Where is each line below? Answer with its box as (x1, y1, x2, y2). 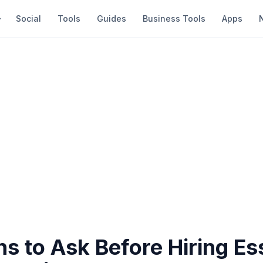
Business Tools (143, 14, 205, 23)
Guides (97, 14, 126, 23)
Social (16, 14, 41, 23)
